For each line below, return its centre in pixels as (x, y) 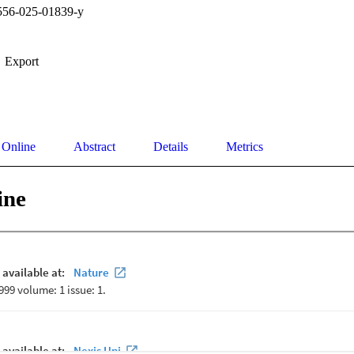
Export (22, 62)
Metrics (245, 147)
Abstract (94, 147)
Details (171, 147)
